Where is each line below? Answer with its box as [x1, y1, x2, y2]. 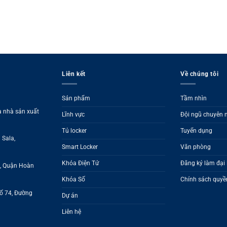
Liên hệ [62, 208, 81, 216]
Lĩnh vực [62, 111, 85, 119]
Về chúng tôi [180, 70, 219, 78]
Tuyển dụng [180, 127, 212, 135]
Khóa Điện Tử [62, 160, 99, 167]
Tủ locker [62, 127, 87, 135]
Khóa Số [62, 176, 85, 183]
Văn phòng [180, 143, 211, 151]
